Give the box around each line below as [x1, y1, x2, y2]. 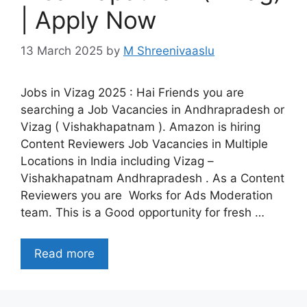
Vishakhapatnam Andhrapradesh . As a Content [21, 171, 284, 185]
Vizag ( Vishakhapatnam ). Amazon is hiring [21, 119, 260, 134]
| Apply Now [21, 5, 156, 35]
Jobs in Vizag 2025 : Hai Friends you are [21, 85, 244, 99]
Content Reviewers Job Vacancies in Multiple [21, 136, 268, 151]
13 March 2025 [21, 43, 103, 58]
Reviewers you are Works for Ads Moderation [21, 188, 273, 202]
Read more [34, 247, 95, 261]
